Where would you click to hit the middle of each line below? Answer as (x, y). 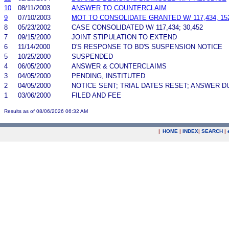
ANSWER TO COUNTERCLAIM (119, 8)
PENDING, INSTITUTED (108, 76)
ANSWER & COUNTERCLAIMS (119, 66)
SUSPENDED (92, 56)
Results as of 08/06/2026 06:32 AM (46, 111)
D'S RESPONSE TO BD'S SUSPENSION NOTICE (147, 47)
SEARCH (212, 131)
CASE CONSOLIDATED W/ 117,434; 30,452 (137, 27)
